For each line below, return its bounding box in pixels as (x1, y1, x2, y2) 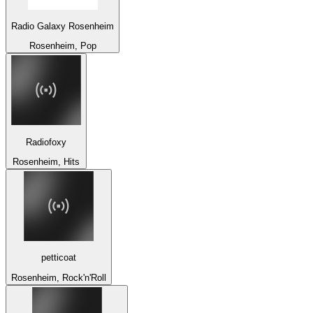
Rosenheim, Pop (29, 41, 96, 52)
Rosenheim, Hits (13, 156, 80, 167)
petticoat (41, 252, 76, 263)
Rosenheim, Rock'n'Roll (11, 272, 106, 283)
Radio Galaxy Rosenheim (11, 20, 114, 31)
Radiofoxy (26, 136, 66, 147)
